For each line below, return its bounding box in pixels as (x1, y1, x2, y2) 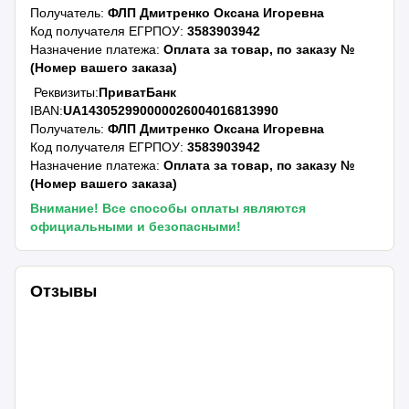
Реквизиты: (30, 84, 100, 100)
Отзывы (30, 282, 98, 301)
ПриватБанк (99, 84, 177, 100)
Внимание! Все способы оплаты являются (30, 200, 307, 215)
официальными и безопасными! (30, 218, 242, 234)
